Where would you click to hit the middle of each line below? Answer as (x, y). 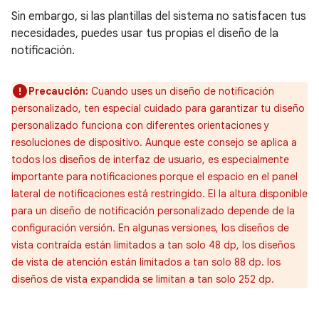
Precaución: (58, 91)
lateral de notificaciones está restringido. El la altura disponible (159, 194)
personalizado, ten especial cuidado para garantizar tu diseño (158, 108)
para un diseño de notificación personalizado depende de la (153, 211)
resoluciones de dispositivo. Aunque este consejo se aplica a (154, 142)
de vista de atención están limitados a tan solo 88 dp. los (146, 262)
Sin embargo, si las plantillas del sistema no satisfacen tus (159, 16)
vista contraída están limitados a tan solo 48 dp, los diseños (153, 245)
